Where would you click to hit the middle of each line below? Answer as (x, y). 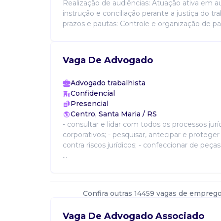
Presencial (90, 104)
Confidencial (93, 93)
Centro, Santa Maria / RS (114, 114)
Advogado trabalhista (108, 83)
